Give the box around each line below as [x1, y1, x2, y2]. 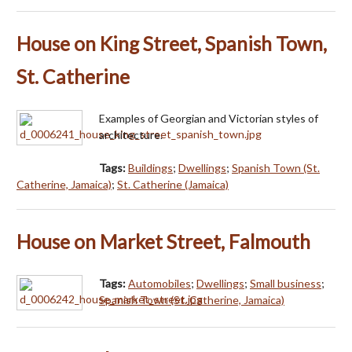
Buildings [128, 160, 173, 174]
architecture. [99, 127, 163, 141]
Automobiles [128, 276, 191, 290]
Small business [250, 276, 321, 290]
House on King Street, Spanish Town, [16, 31, 327, 55]
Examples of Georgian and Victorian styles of [99, 111, 318, 125]
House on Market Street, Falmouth [16, 229, 310, 253]
